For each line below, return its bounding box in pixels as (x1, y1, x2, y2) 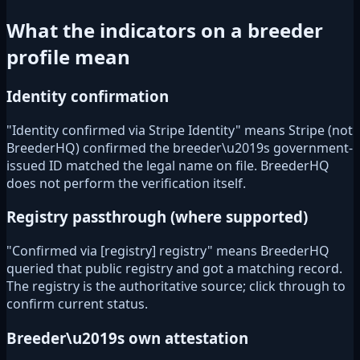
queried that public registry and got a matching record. (6, 260, 342, 278)
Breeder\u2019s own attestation (6, 327, 248, 348)
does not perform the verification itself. (6, 174, 246, 192)
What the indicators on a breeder (6, 17, 323, 44)
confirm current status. (6, 295, 148, 313)
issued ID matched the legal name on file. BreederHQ (6, 156, 329, 174)
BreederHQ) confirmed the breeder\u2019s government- (6, 138, 353, 157)
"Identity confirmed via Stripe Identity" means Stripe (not (6, 121, 353, 139)
